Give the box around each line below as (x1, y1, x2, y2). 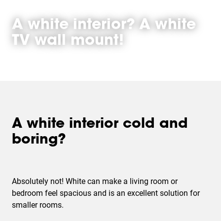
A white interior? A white (12, 18, 196, 33)
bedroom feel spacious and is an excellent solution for (12, 188, 200, 198)
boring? (12, 133, 66, 147)
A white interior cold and (12, 117, 188, 131)
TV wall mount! (12, 34, 124, 49)
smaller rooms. (12, 200, 68, 210)
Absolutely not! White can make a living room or (12, 177, 178, 186)
